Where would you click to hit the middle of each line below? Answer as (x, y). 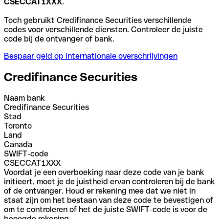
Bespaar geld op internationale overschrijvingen (91, 56)
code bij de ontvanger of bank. (59, 39)
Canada (18, 144)
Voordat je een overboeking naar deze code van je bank (104, 172)
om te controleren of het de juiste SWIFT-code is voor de (106, 209)
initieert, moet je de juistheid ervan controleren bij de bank (109, 181)
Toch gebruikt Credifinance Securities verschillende (98, 20)
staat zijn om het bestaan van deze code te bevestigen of (109, 200)
